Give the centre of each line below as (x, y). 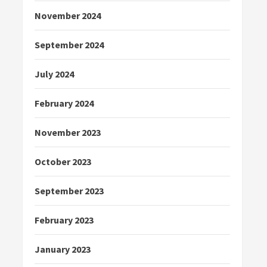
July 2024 (54, 74)
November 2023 (68, 132)
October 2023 (63, 161)
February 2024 (64, 103)
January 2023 (63, 249)
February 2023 (64, 220)
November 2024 (68, 15)
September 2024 (69, 44)
